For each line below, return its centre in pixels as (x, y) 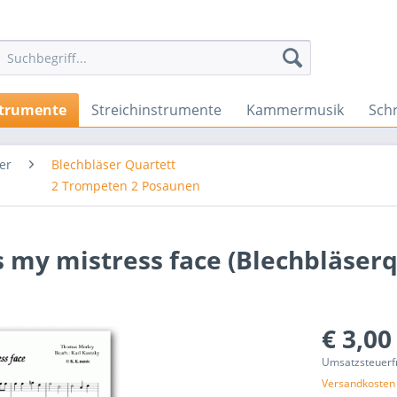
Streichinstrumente (156, 110)
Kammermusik (295, 110)
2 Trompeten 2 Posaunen (126, 186)
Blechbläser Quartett (113, 164)
